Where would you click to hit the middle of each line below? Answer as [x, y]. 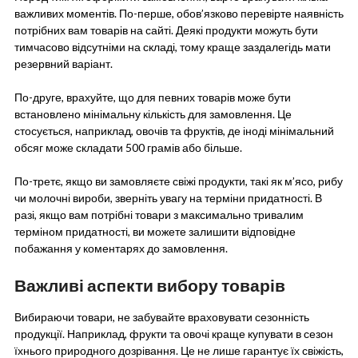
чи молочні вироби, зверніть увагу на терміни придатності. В [168, 198]
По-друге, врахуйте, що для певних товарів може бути [152, 97]
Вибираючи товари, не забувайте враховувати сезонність [161, 317]
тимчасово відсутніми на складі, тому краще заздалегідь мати [172, 47]
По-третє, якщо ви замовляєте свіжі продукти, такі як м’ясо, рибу [178, 181]
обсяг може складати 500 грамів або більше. [128, 148]
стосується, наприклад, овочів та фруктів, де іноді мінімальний [174, 131]
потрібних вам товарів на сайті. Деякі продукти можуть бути [166, 30]
